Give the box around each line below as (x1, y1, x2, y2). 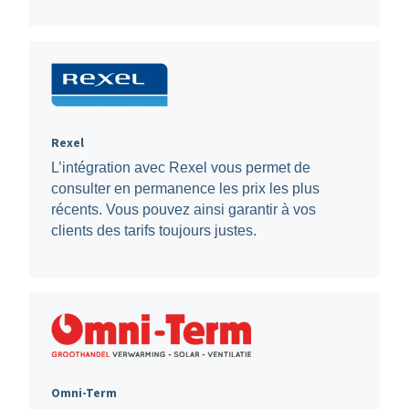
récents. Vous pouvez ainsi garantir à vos (50, 201, 316, 217)
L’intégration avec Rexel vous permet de (50, 159, 310, 175)
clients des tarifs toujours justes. (50, 222, 257, 238)
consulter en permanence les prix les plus (50, 180, 320, 196)
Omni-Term (50, 385, 117, 402)
